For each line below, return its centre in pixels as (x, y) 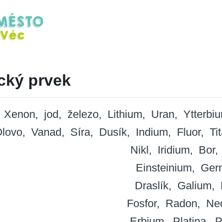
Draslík (152, 186)
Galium (194, 186)
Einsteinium (164, 168)
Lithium (125, 114)
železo (83, 114)
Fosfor (142, 204)
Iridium (173, 150)
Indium (152, 132)
